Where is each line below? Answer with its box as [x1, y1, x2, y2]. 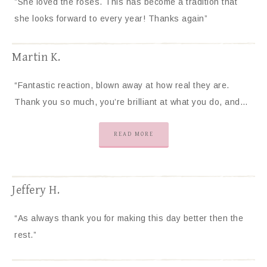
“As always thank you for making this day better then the [14, 213, 243, 223]
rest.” [14, 230, 36, 240]
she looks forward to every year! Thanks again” [14, 14, 207, 23]
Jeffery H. [12, 184, 60, 197]
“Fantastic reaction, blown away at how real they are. [14, 80, 229, 90]
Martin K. [12, 51, 61, 64]
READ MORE [113, 131, 154, 138]
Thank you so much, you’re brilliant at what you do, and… [14, 97, 248, 107]
